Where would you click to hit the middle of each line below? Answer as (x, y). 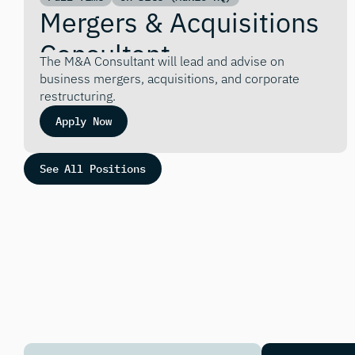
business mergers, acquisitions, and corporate (170, 78)
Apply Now (84, 121)
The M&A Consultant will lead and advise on (162, 61)
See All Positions (93, 169)
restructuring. (78, 96)
